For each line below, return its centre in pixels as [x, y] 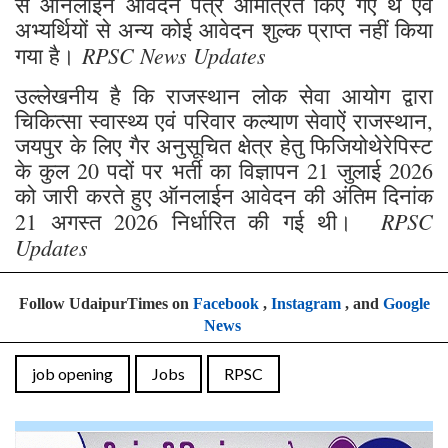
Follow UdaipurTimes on [105, 303]
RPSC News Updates [174, 54]
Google [406, 303]
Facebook [225, 303]
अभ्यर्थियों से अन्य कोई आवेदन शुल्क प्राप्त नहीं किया [224, 29]
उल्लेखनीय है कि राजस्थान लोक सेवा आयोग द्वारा [224, 95]
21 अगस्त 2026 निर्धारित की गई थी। [198, 221]
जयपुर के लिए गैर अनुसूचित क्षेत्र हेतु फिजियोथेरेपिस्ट [224, 145]
